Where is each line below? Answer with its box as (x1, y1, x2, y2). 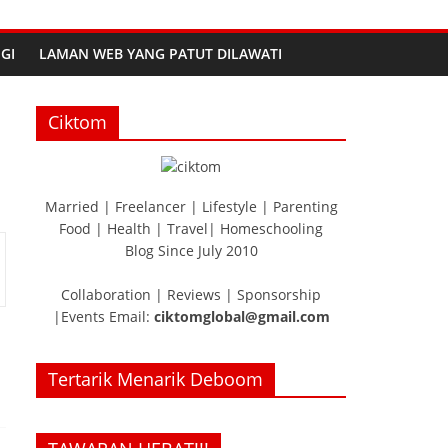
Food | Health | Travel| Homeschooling (59, 219, 323, 238)
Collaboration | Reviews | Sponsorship (61, 285, 321, 304)
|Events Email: (52, 307, 154, 326)
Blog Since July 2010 (124, 241, 258, 260)
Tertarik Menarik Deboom (48, 367, 263, 391)
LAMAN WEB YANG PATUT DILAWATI (39, 44, 282, 63)
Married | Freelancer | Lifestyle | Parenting (44, 197, 338, 216)
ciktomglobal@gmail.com (153, 307, 330, 326)
